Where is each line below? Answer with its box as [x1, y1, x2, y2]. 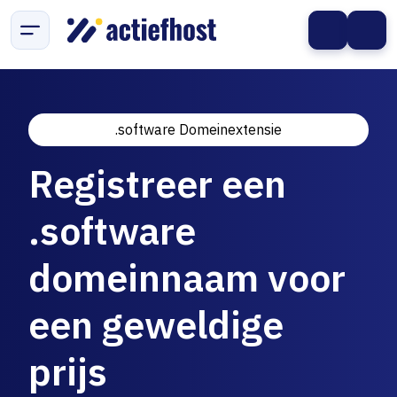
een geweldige [28, 300, 284, 349]
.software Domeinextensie [115, 121, 282, 138]
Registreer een [28, 159, 286, 208]
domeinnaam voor [28, 253, 346, 302]
